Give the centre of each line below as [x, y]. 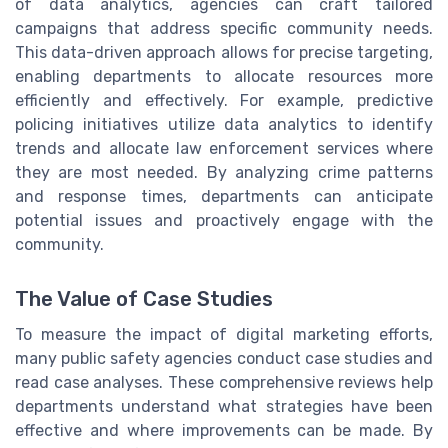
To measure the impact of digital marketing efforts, [224, 334]
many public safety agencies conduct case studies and [224, 358]
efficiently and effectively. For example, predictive [224, 101]
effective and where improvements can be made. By [224, 430]
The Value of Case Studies [144, 298]
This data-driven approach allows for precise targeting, [224, 53]
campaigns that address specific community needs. [224, 29]
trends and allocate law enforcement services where [224, 149]
